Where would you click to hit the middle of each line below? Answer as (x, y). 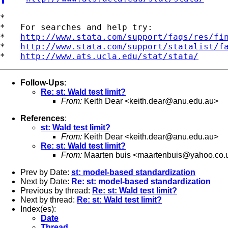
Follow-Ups (42, 82)
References (42, 118)
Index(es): (38, 209)
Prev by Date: (46, 172)
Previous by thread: (56, 190)
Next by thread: (49, 199)
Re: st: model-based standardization (141, 181)
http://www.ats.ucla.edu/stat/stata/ (109, 56)
